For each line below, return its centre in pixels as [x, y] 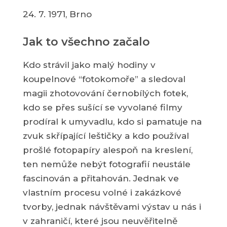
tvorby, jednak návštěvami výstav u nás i [112, 207]
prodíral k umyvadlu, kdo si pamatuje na [112, 122]
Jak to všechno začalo [86, 42]
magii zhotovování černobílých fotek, [105, 93]
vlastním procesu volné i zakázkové [102, 193]
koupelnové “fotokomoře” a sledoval [104, 79]
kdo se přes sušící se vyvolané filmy [102, 107]
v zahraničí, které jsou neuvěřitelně [100, 221]
